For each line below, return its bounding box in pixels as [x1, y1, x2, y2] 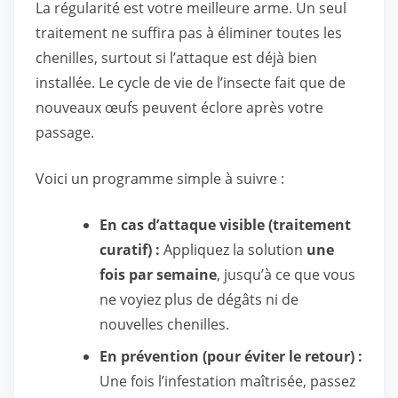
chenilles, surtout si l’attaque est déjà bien [36, 48, 317, 68]
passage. [36, 123, 94, 142]
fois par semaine [99, 265, 217, 284]
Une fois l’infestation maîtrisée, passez [99, 371, 355, 391]
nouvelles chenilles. [99, 314, 229, 334]
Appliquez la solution [160, 240, 306, 259]
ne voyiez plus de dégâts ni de [99, 290, 298, 309]
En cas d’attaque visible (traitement [99, 215, 351, 235]
